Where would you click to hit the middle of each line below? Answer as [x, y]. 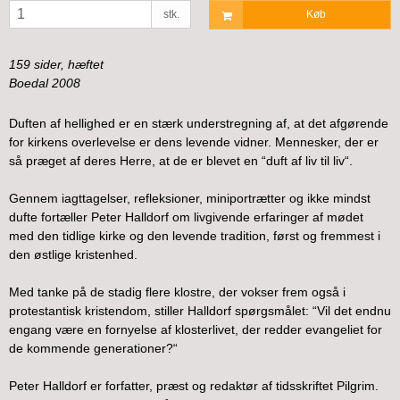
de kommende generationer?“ [93, 348]
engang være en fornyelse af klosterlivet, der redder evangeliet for [196, 329]
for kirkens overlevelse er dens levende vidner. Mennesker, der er [194, 142]
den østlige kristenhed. [73, 254]
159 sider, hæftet [56, 64]
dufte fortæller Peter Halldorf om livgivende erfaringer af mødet [186, 217]
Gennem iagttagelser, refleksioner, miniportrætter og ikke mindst [190, 198]
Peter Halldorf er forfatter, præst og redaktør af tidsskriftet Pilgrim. [194, 385]
